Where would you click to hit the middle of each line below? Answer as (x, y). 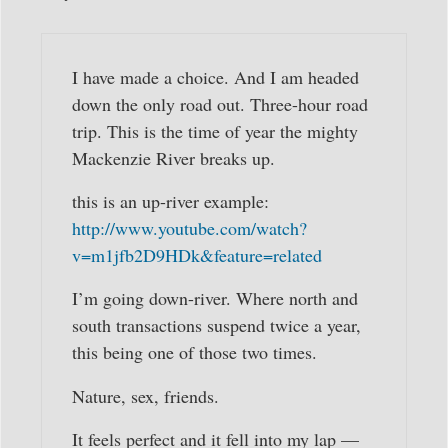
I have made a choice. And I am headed (215, 76)
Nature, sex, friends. (145, 395)
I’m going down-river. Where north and (215, 298)
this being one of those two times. (194, 352)
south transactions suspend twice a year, (216, 325)
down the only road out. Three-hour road (220, 103)
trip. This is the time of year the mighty (215, 130)
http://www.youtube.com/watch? (189, 228)
